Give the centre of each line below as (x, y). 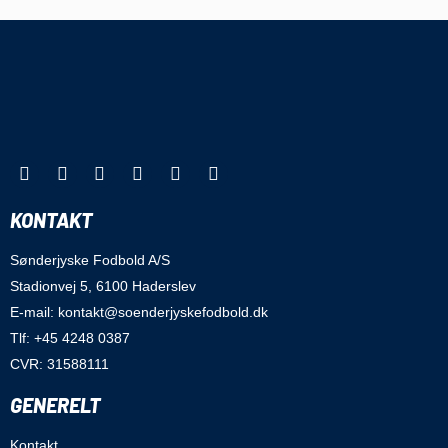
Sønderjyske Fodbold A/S (90, 260)
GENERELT (55, 405)
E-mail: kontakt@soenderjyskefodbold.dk (139, 312)
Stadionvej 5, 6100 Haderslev (103, 286)
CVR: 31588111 (59, 364)
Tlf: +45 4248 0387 (70, 338)
